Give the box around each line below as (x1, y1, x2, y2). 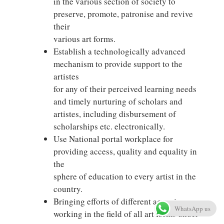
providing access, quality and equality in (53, 145, 197, 157)
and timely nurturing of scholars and (53, 95, 182, 107)
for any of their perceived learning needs (53, 83, 196, 94)
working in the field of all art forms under (53, 208, 198, 219)
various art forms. (53, 33, 115, 44)
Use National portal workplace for (53, 133, 173, 144)
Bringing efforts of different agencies (53, 195, 184, 207)
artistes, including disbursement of (53, 108, 176, 119)
